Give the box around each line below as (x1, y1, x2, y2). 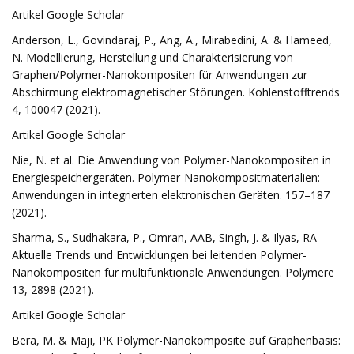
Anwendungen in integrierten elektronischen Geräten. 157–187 (12, 187, 330, 202)
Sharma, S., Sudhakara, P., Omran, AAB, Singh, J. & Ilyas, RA (12, 230, 317, 245)
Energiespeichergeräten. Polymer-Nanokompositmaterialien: (12, 170, 320, 185)
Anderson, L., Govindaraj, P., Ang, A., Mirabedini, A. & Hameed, (12, 32, 332, 47)
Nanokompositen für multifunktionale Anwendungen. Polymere (12, 265, 334, 280)
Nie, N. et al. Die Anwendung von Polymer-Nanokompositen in (12, 153, 331, 168)
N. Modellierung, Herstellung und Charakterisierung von (12, 50, 293, 65)
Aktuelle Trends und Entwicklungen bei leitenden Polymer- (12, 247, 307, 262)
